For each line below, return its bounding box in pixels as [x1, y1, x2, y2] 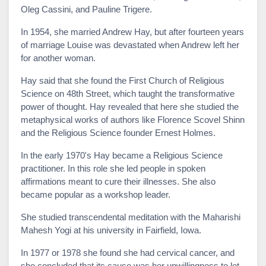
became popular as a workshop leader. [21, 189, 170, 199]
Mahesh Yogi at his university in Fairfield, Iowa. [21, 224, 201, 235]
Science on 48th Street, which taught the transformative [21, 88, 235, 99]
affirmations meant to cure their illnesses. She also [21, 176, 216, 186]
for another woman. [21, 52, 96, 63]
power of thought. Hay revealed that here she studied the [21, 101, 239, 112]
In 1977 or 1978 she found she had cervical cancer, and [21, 247, 235, 258]
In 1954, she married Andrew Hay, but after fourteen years [21, 26, 244, 37]
